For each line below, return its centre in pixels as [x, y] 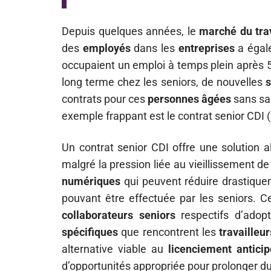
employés [106, 48]
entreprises [206, 48]
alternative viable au [115, 249]
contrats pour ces [105, 99]
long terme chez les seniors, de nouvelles [164, 82]
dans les [154, 48]
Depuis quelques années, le [131, 31]
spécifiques [90, 232]
